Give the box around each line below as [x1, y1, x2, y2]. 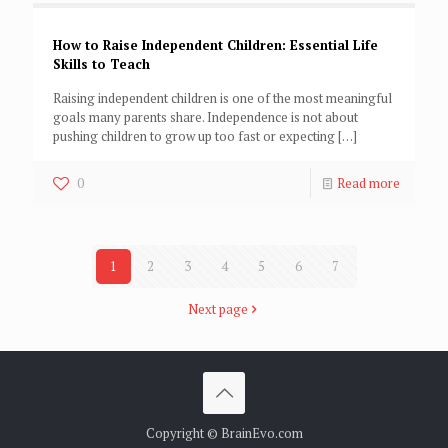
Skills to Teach [53, 55, 150, 74]
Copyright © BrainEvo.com [145, 424, 303, 443]
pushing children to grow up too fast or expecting [53, 127, 335, 146]
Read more [337, 174, 400, 193]
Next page [187, 300, 248, 319]
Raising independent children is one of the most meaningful [53, 89, 392, 108]
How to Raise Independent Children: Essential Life [53, 36, 378, 55]
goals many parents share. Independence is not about [53, 108, 358, 127]
